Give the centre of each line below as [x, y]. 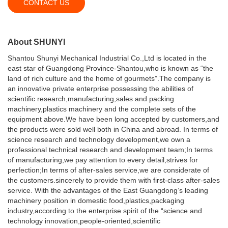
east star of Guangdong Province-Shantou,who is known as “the [110, 68]
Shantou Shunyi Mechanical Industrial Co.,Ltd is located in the [107, 58]
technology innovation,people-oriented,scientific [84, 221]
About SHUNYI [36, 42]
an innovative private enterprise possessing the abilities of [101, 89]
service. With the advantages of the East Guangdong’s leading [108, 191]
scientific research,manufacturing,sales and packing [91, 99]
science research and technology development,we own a [99, 140]
